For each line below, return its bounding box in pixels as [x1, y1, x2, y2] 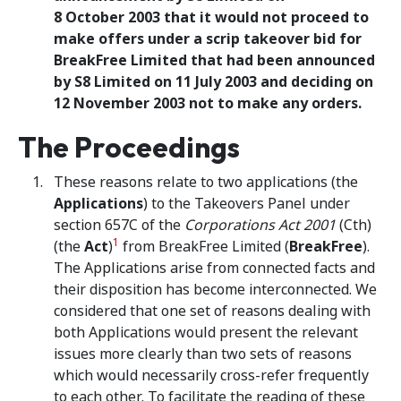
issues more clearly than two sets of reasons [54, 344, 352, 364]
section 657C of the [54, 215, 184, 235]
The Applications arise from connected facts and [54, 258, 375, 278]
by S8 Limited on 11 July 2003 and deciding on [54, 72, 373, 92]
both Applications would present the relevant [54, 322, 358, 343]
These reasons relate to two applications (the [54, 172, 358, 192]
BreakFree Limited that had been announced [54, 50, 375, 71]
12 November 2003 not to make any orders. [54, 93, 362, 114]
